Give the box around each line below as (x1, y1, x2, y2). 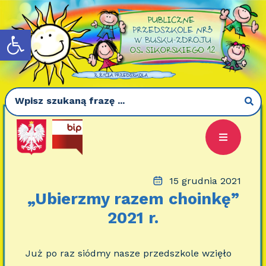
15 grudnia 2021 (169, 175, 241, 186)
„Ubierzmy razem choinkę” (27, 189, 239, 208)
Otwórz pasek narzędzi (5, 24, 84, 46)
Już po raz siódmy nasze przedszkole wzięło (25, 247, 232, 259)
